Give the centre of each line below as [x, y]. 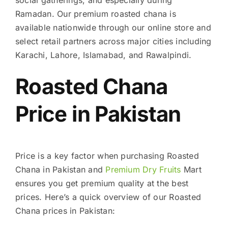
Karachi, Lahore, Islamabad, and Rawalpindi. [103, 55]
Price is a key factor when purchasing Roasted [107, 155]
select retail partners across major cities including [113, 41]
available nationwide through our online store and [113, 27]
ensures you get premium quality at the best [102, 183]
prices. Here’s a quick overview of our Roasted [108, 197]
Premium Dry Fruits [143, 169]
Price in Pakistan [98, 113]
